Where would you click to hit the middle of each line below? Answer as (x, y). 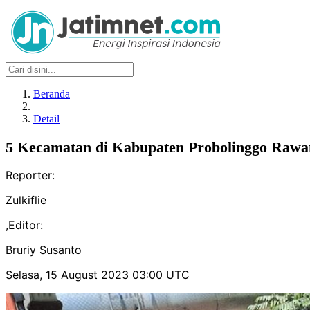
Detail (46, 119)
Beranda (52, 94)
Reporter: (30, 175)
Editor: (26, 225)
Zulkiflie (26, 200)
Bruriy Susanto (44, 250)
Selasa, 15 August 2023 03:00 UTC (98, 275)
